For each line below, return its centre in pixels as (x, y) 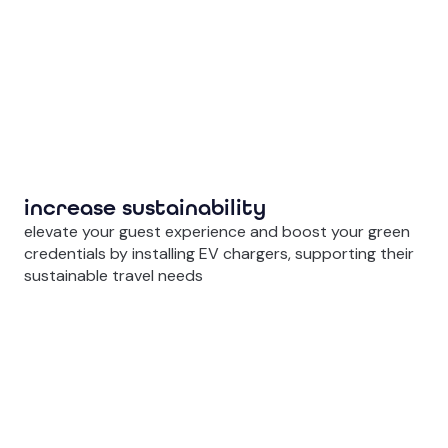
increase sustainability (145, 208)
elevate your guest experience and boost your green (217, 232)
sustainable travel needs (113, 276)
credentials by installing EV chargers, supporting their (219, 254)
